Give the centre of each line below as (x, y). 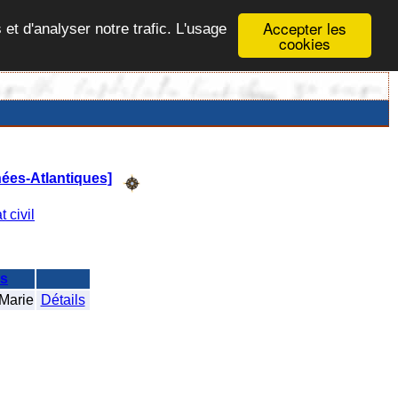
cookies (305, 43)
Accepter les (305, 28)
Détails (63, 299)
